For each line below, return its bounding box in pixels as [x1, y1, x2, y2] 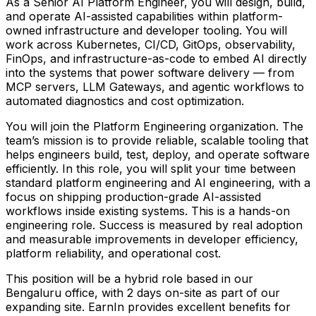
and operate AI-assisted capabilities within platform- [6, 9, 283, 24]
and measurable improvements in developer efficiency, [6, 232, 298, 247]
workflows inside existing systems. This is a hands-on [6, 204, 290, 219]
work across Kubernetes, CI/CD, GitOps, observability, [6, 37, 296, 52]
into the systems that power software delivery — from [6, 66, 294, 80]
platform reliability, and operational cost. [6, 246, 224, 261]
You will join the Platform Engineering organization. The [6, 119, 303, 134]
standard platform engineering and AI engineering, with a [6, 176, 310, 190]
